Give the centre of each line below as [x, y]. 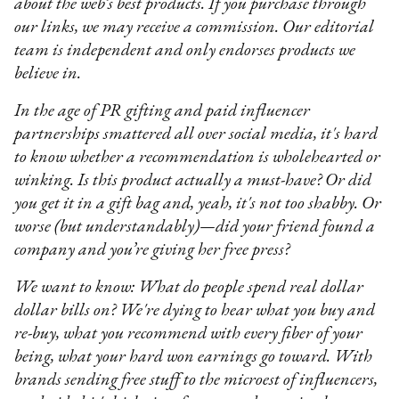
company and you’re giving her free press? [154, 250]
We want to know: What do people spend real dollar [189, 287]
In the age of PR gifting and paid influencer [163, 111]
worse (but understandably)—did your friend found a [195, 227]
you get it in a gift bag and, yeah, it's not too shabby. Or [198, 204]
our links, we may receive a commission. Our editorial [195, 27]
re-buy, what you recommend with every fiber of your [189, 334]
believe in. [48, 73]
